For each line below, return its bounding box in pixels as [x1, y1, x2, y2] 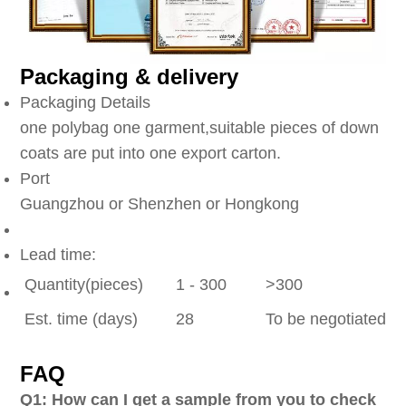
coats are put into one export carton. [20, 143, 282, 162]
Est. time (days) [24, 309, 139, 328]
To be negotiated [266, 309, 387, 328]
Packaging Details [20, 92, 151, 111]
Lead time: [20, 245, 97, 264]
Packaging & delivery [20, 63, 239, 89]
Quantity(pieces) [24, 275, 144, 294]
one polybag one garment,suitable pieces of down [20, 118, 380, 137]
